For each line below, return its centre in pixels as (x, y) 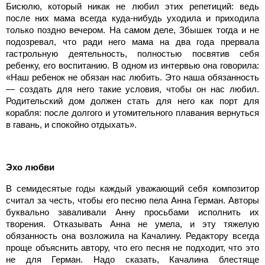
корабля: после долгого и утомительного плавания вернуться (132, 112)
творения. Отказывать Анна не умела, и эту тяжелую (132, 224)
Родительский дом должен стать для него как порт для (132, 101)
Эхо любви (30, 167)
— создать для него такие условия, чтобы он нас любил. (132, 89)
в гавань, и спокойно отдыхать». (71, 124)
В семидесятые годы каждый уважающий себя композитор (132, 188)
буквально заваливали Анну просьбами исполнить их (132, 212)
